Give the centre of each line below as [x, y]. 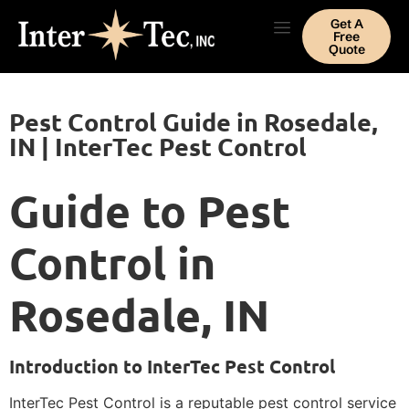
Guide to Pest [150, 210]
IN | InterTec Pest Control [158, 146]
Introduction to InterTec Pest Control [172, 366]
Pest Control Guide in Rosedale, [194, 121]
